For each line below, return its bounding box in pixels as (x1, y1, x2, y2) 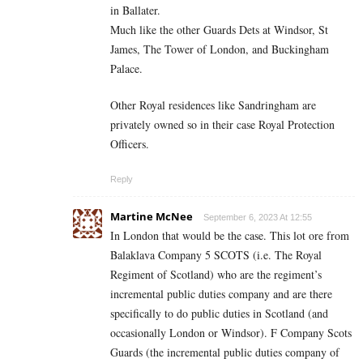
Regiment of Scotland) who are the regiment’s (110, 266, 322, 282)
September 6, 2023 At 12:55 (203, 211, 312, 222)
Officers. (110, 135, 149, 152)
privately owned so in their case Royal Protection (110, 116, 335, 132)
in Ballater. (110, 2, 160, 18)
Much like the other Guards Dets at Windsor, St (110, 21, 328, 37)
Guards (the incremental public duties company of (110, 344, 340, 360)
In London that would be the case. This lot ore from (110, 227, 349, 243)
